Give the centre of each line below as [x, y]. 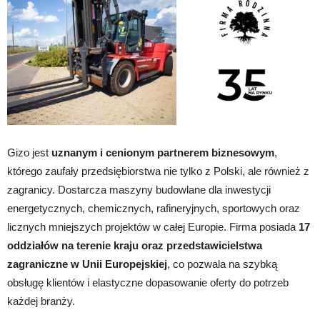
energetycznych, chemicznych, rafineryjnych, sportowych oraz [154, 209]
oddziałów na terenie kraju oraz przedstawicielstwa [135, 246]
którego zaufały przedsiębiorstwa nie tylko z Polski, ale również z [158, 171]
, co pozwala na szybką [222, 264]
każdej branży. [41, 301]
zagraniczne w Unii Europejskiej [87, 264]
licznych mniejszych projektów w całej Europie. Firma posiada [153, 227]
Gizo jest [29, 153]
